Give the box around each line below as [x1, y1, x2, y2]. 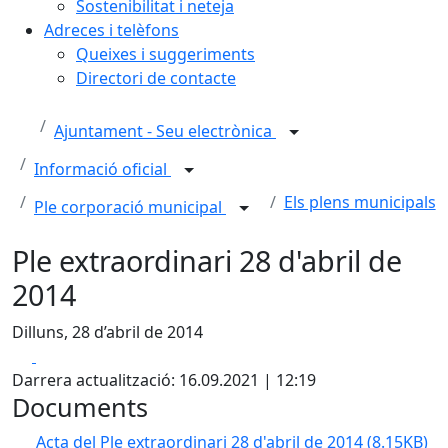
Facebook [35, 343, 108, 366]
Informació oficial [34, 158, 171, 180]
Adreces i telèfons [44, 18, 179, 41]
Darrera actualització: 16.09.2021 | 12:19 [12, 368, 316, 391]
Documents [12, 389, 148, 424]
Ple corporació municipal [34, 196, 226, 218]
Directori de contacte [76, 66, 236, 89]
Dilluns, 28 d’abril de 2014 [12, 320, 203, 343]
